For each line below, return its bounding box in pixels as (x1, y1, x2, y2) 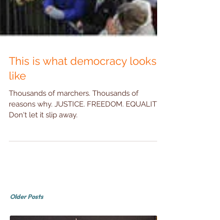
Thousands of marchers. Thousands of (9, 110, 138, 119)
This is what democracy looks (9, 76, 157, 89)
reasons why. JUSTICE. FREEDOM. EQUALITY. (9, 121, 163, 130)
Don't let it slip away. (9, 132, 78, 141)
